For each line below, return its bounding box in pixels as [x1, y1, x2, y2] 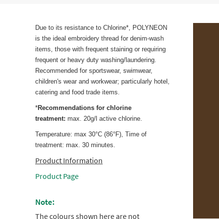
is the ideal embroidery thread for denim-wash [35, 35, 164, 43]
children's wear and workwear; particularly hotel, [35, 78, 170, 86]
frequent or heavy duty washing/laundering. [35, 56, 156, 64]
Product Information [35, 155, 103, 166]
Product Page [35, 171, 79, 181]
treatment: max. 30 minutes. [35, 141, 115, 149]
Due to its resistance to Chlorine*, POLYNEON [35, 24, 167, 32]
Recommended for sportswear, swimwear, [35, 67, 153, 75]
